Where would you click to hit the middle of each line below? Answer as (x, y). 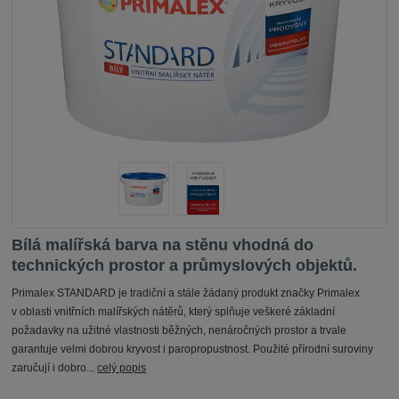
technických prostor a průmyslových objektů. (185, 266)
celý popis (122, 368)
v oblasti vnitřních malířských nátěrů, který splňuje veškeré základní (174, 312)
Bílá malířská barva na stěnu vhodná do (163, 245)
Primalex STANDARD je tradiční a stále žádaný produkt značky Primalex (186, 293)
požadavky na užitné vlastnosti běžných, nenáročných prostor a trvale (179, 331)
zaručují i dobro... (55, 368)
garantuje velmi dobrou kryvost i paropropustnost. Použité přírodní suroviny (193, 350)
